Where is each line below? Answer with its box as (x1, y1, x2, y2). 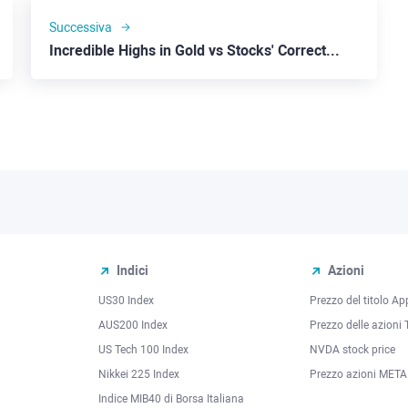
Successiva (49, 20, 112, 35)
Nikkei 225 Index (98, 368, 179, 381)
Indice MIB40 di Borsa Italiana (98, 393, 244, 405)
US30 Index (98, 294, 154, 307)
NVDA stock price (310, 343, 395, 356)
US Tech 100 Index (98, 343, 189, 356)
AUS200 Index (98, 319, 168, 331)
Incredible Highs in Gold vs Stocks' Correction (326, 42, 340, 59)
